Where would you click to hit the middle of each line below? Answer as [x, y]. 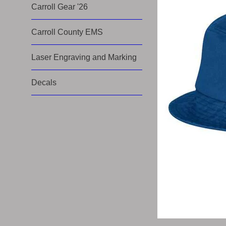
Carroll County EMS [67, 32]
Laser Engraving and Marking [84, 57]
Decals [44, 82]
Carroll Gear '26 [60, 7]
